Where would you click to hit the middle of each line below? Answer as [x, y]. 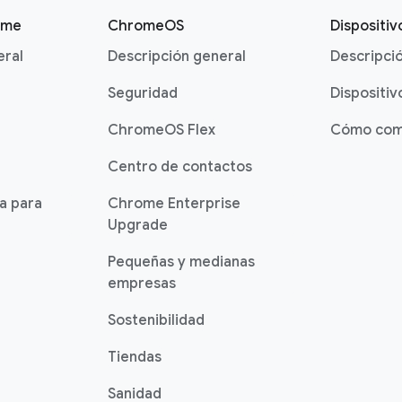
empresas [142, 284]
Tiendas [135, 357]
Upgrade [138, 225]
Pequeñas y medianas [181, 262]
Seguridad [143, 93]
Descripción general [177, 57]
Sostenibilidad [156, 320]
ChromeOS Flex [162, 130]
